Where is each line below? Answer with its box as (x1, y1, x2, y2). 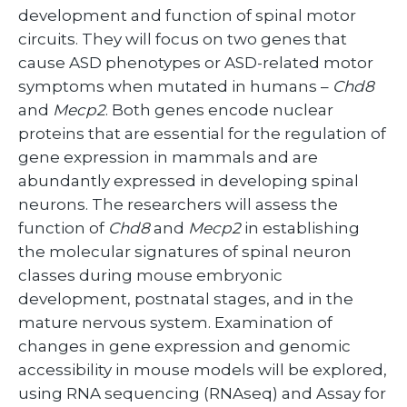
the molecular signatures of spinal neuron (18, 243, 352, 261)
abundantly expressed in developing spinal (18, 172, 359, 190)
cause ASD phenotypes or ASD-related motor (18, 54, 373, 72)
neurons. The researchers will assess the (18, 195, 338, 213)
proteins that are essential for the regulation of (18, 124, 386, 143)
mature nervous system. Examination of (18, 313, 333, 332)
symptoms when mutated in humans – (18, 77, 333, 95)
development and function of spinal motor (18, 6, 356, 25)
